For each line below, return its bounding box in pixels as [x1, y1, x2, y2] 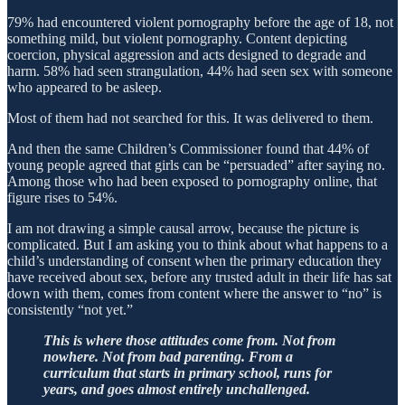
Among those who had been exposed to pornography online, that [7, 174, 377, 190]
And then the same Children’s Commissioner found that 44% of [7, 141, 369, 157]
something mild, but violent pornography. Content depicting [7, 31, 347, 47]
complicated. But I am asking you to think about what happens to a [7, 237, 388, 253]
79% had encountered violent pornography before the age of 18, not [7, 14, 393, 31]
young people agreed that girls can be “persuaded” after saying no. [7, 157, 385, 174]
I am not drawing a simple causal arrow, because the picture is [7, 221, 359, 237]
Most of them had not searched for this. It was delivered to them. [7, 110, 373, 127]
